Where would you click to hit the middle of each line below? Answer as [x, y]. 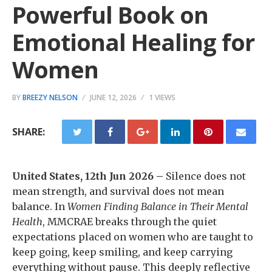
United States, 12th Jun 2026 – [89, 176]
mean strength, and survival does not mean [118, 191]
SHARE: [29, 132]
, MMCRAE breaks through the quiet [130, 222]
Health [27, 222]
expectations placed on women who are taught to [133, 237]
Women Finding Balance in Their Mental [158, 206]
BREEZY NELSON [50, 97]
